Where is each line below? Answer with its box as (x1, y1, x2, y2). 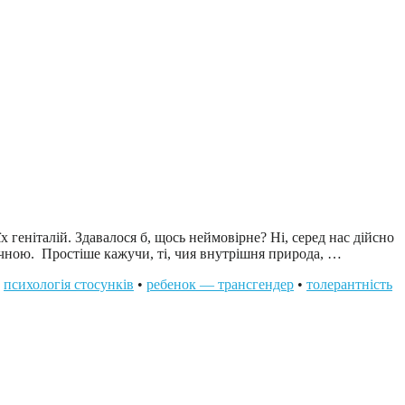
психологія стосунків (4, 276, 134, 292)
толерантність (306, 276, 392, 292)
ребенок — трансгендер (146, 276, 294, 292)
